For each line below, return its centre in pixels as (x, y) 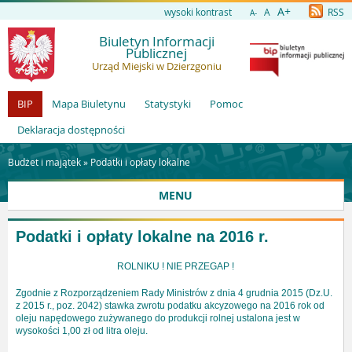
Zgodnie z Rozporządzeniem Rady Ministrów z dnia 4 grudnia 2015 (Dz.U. (174, 293)
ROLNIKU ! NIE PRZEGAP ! (176, 267)
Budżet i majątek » (49, 162)
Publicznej (156, 53)
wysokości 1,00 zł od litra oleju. (82, 331)
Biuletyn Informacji (156, 41)
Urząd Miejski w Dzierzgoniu (156, 66)
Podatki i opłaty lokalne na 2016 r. (142, 236)
